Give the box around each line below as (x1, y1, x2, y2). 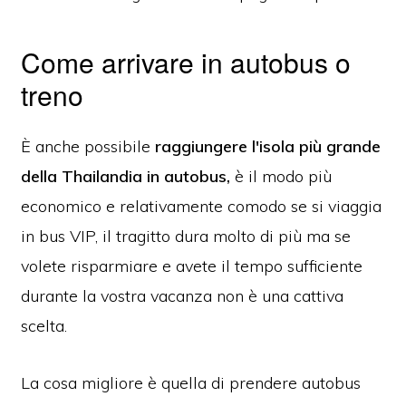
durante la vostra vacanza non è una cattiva (21, 285, 344, 307)
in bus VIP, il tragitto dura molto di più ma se (21, 226, 352, 247)
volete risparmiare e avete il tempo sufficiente (21, 256, 363, 277)
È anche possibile (21, 136, 156, 158)
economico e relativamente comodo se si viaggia (21, 196, 382, 217)
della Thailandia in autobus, (21, 166, 236, 188)
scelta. (21, 315, 68, 337)
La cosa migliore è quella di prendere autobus (21, 372, 362, 394)
